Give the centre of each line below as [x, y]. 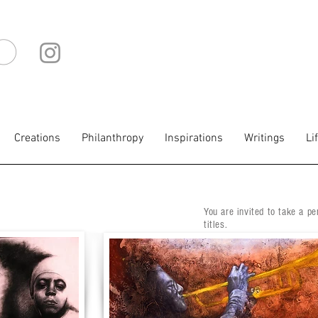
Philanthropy [113, 138]
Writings [264, 138]
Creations [37, 138]
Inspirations [194, 138]
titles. [216, 225]
